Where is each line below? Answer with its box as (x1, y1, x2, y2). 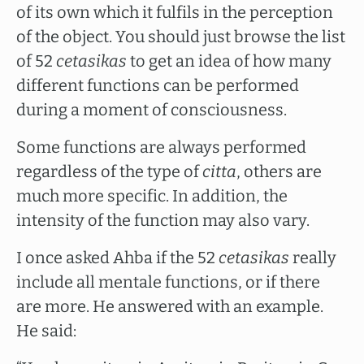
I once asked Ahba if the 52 (16, 248, 219, 267)
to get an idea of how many (127, 51, 331, 71)
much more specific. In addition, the (16, 186, 288, 206)
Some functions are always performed (16, 137, 306, 157)
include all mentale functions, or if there (16, 272, 320, 292)
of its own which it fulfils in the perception (16, 2, 333, 22)
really (289, 248, 336, 267)
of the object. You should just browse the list (16, 27, 345, 46)
